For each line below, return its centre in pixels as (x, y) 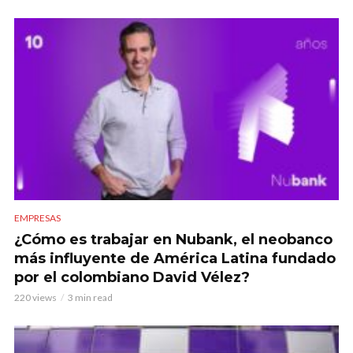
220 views (35, 297)
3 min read (90, 297)
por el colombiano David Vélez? (132, 277)
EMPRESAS (37, 217)
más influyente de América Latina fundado (175, 258)
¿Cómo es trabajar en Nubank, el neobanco (173, 239)
